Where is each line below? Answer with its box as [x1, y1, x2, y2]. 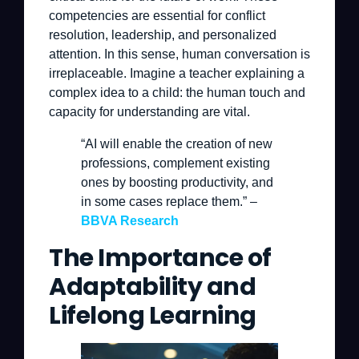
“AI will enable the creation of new [81, 136, 272, 151]
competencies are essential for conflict [49, 8, 265, 22]
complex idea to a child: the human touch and [49, 85, 305, 99]
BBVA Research [81, 213, 179, 228]
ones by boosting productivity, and [81, 175, 273, 189]
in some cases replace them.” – [81, 194, 257, 208]
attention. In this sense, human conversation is [49, 46, 310, 61]
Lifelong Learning [49, 298, 256, 333]
